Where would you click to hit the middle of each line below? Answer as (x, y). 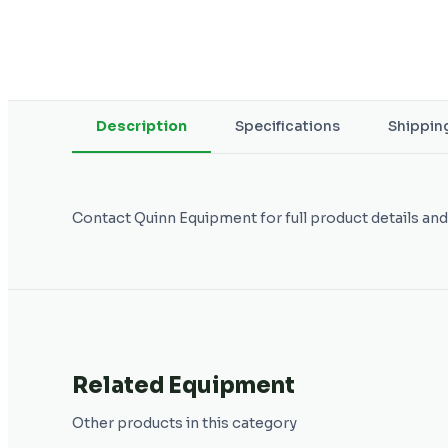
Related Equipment (183, 386)
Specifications (287, 126)
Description (141, 126)
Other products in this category (184, 422)
